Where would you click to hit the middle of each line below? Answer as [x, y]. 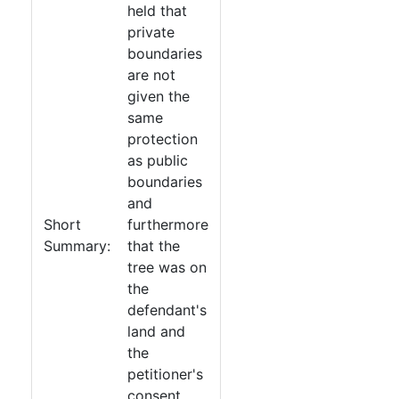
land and [156, 331]
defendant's [167, 310]
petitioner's [165, 374]
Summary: [77, 246]
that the [154, 246]
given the [159, 96]
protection [163, 139]
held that [157, 11]
